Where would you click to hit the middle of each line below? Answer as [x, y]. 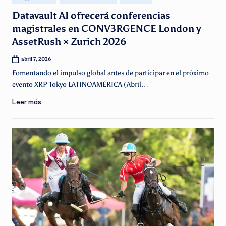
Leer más [27, 102]
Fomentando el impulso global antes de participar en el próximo [110, 73]
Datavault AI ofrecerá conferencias [91, 16]
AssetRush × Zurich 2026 [69, 42]
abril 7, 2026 [37, 59]
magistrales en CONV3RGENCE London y [107, 29]
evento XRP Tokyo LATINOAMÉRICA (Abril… [80, 84]
